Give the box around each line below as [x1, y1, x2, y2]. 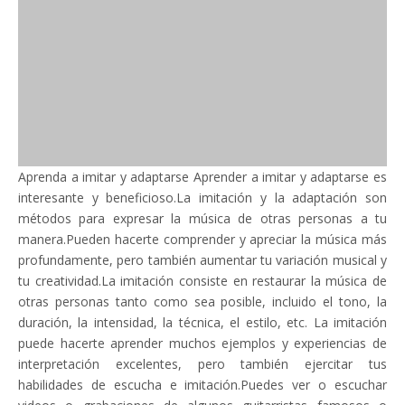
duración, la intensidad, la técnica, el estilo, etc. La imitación [18, 314, 387, 331]
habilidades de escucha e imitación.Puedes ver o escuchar [18, 376, 387, 393]
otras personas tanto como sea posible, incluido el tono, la [18, 293, 387, 310]
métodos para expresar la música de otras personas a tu [18, 210, 387, 227]
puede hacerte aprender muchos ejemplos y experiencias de [18, 334, 387, 352]
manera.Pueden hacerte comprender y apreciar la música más [18, 231, 387, 248]
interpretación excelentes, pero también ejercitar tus [18, 355, 387, 372]
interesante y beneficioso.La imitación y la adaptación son [18, 189, 387, 206]
